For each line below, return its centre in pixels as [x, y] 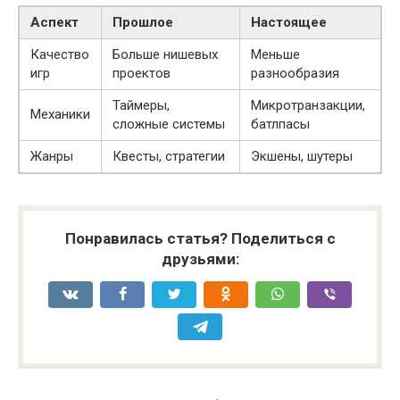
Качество [60, 54]
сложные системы [169, 124]
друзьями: [200, 258]
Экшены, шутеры [302, 156]
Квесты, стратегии [169, 156]
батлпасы [280, 124]
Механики [60, 114]
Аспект [54, 22]
